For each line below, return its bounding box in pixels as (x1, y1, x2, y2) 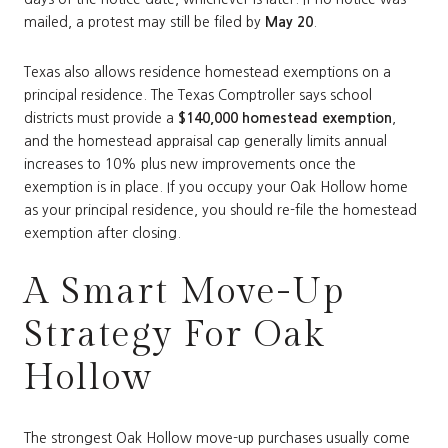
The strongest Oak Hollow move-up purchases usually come (24, 430, 410, 445)
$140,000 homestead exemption (178, 110, 392, 125)
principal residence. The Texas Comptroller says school (24, 87, 372, 102)
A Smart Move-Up (24, 271, 345, 314)
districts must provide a (24, 110, 178, 125)
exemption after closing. (24, 225, 181, 240)
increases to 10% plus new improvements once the (24, 156, 356, 171)
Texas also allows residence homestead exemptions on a (24, 64, 391, 79)
